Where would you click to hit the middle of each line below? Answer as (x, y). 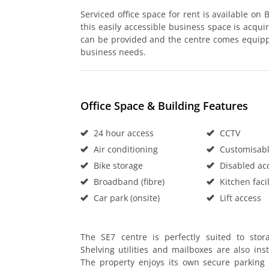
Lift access (239, 198)
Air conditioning (125, 149)
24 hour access (122, 133)
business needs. (113, 52)
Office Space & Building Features (164, 105)
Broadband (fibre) (128, 181)
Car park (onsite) (125, 198)
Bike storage (117, 165)
